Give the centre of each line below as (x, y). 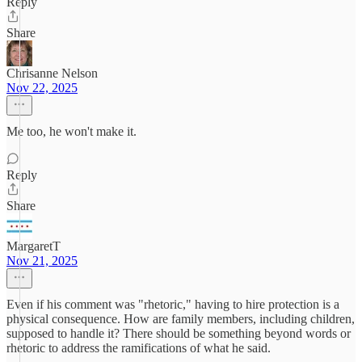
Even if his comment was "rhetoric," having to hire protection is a (173, 304)
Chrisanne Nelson (52, 73)
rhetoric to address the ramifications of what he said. (139, 348)
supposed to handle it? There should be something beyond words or (179, 333)
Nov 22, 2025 (42, 88)
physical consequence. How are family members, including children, (181, 319)
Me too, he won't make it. (72, 131)
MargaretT (34, 246)
